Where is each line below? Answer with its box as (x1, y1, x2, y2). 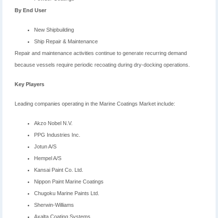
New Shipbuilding (34, 27, 74, 33)
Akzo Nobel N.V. (34, 120, 73, 127)
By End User (15, 7, 46, 14)
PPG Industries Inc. (34, 132, 80, 138)
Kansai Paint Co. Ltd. (34, 167, 83, 173)
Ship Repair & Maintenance (34, 38, 98, 45)
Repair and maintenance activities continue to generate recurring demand (15, 50, 187, 56)
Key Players (15, 81, 44, 88)
